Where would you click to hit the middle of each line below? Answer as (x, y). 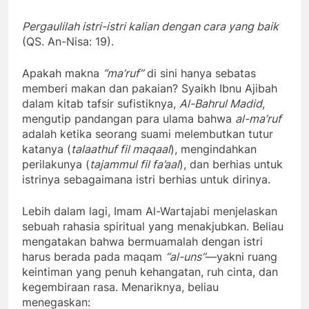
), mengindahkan (213, 149)
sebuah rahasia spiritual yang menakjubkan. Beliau (153, 226)
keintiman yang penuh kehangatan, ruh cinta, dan (150, 272)
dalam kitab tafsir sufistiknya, (101, 103)
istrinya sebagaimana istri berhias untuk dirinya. (146, 179)
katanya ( (47, 149)
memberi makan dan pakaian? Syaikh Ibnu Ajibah (150, 88)
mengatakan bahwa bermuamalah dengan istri (142, 241)
